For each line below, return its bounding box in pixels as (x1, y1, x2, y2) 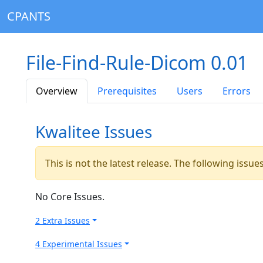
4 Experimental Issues (35, 238, 122, 249)
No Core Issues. (35, 190, 104, 203)
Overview (36, 85, 77, 97)
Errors (222, 85, 251, 97)
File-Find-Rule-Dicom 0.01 (26, 50, 248, 75)
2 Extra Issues (35, 215, 90, 226)
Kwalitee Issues (35, 120, 152, 143)
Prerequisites (97, 85, 157, 97)
